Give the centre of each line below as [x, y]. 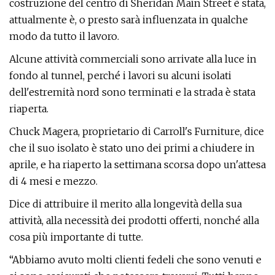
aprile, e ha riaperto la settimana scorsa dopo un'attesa [137, 165]
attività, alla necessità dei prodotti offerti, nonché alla [134, 220]
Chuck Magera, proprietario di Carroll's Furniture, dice [137, 131]
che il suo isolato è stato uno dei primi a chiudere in [132, 148]
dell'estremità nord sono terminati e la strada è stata [132, 92]
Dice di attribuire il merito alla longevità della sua [126, 204]
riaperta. [29, 109]
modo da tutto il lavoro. [64, 36]
